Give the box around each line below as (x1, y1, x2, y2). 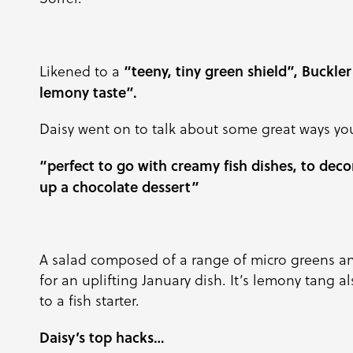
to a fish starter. (39, 291, 139, 310)
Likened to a (39, 61, 124, 81)
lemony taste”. (39, 82, 141, 102)
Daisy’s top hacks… (39, 327, 165, 347)
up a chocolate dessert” (39, 176, 199, 197)
